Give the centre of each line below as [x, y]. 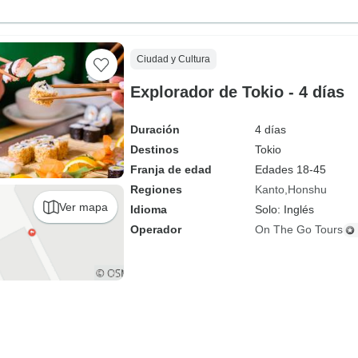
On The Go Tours [298, 229]
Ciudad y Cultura [173, 59]
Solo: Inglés [284, 209]
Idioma [148, 209]
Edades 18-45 [290, 169]
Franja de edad [171, 169]
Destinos [154, 149]
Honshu [307, 189]
